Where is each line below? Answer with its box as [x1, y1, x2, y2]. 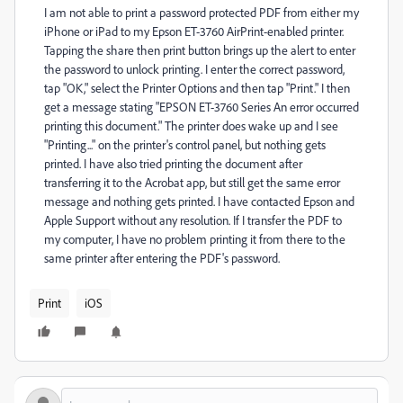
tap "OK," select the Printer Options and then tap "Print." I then [44, 80, 350, 95]
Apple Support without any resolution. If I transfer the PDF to [44, 212, 342, 228]
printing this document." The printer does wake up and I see [44, 118, 338, 133]
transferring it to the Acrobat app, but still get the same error [44, 175, 340, 190]
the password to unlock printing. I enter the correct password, [44, 61, 345, 76]
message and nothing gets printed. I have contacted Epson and [44, 193, 354, 209]
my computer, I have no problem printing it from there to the [44, 231, 345, 246]
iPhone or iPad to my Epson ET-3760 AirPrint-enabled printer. [44, 23, 344, 39]
